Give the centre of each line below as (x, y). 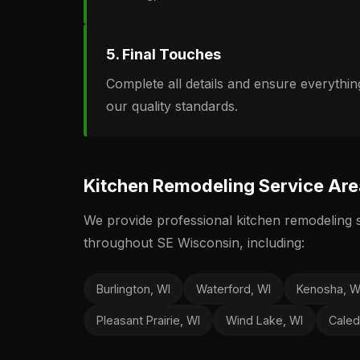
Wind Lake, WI (264, 320)
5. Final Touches (164, 54)
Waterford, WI (233, 289)
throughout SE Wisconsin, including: (194, 243)
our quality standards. (172, 106)
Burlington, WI (133, 289)
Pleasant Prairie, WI (148, 320)
